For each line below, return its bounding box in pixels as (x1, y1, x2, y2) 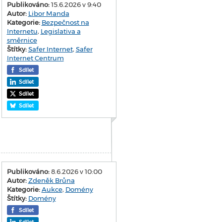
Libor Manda (28, 9, 69, 17)
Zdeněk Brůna (28, 176, 75, 184)
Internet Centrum (6, 54, 64, 62)
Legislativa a (40, 27, 81, 35)
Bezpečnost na (41, 18, 89, 26)
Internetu (6, 27, 38, 35)
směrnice (6, 36, 37, 44)
